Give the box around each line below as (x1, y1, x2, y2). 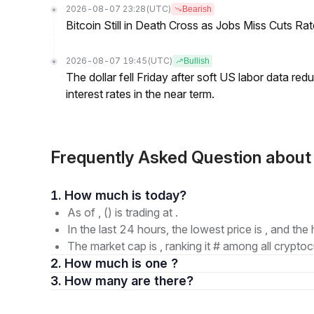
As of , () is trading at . (67, 205, 178, 219)
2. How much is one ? (64, 256, 178, 271)
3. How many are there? (131, 273, 193, 288)
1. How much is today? (145, 188, 186, 203)
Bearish (182, 4, 212, 14)
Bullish (184, 56, 210, 66)
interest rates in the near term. (66, 87, 214, 101)
